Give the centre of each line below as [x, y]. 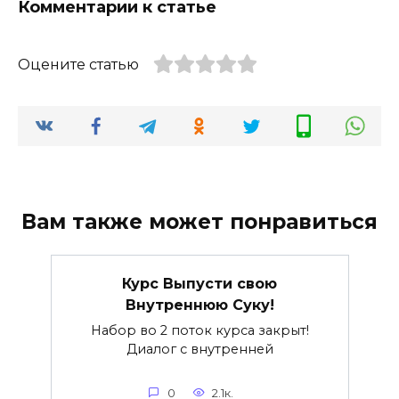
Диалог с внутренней [199, 349]
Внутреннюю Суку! [199, 305]
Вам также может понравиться [199, 221]
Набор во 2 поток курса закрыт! [199, 330]
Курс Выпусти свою [199, 283]
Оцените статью [78, 65]
